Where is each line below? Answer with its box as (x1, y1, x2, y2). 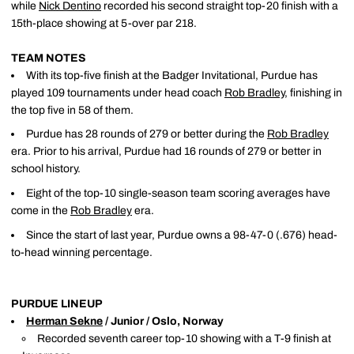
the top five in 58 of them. (11, 104, 134, 116)
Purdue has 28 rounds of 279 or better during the (26, 128, 267, 141)
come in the (11, 205, 70, 217)
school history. (11, 163, 81, 175)
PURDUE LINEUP (11, 297, 103, 310)
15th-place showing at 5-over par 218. (11, 17, 197, 29)
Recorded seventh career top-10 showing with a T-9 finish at (37, 332, 331, 345)
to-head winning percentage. (11, 246, 153, 258)
